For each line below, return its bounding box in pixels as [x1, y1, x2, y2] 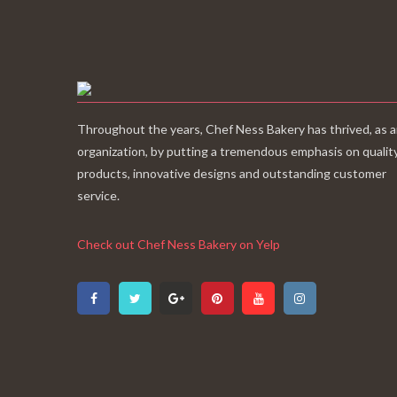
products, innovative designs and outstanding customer [77, 166, 386, 182]
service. [77, 188, 120, 204]
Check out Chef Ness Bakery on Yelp [77, 237, 280, 253]
